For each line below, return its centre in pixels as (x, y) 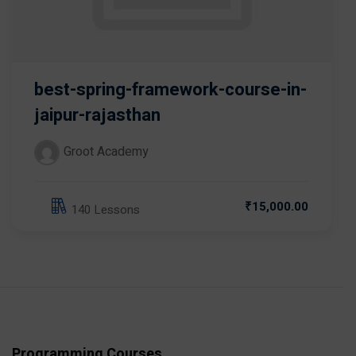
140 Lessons (106, 209)
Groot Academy (106, 152)
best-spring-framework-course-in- (170, 90)
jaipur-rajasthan (97, 116)
